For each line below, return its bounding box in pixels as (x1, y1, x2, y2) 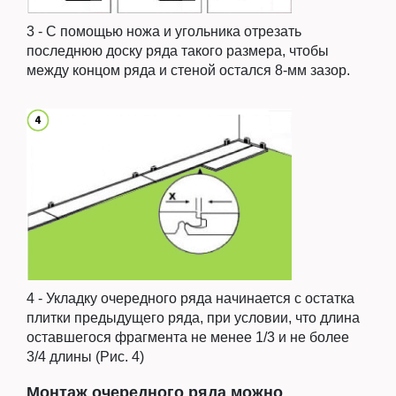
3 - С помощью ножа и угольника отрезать (27, 24, 301, 40)
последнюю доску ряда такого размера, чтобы (27, 43, 329, 59)
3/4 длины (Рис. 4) (27, 348, 144, 364)
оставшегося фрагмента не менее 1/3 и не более (27, 329, 349, 345)
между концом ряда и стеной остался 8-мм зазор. (27, 63, 350, 79)
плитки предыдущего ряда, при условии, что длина (27, 309, 360, 325)
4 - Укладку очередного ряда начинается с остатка (27, 290, 354, 306)
